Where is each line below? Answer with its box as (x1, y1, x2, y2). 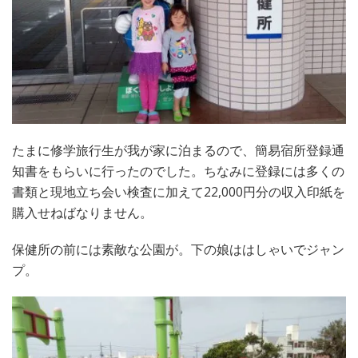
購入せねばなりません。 (12, 203, 153, 221)
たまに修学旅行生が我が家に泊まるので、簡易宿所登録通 (12, 141, 344, 159)
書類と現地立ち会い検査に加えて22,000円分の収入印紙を (12, 182, 345, 201)
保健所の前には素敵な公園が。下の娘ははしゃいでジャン (12, 240, 344, 258)
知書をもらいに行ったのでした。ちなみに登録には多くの (12, 161, 344, 180)
